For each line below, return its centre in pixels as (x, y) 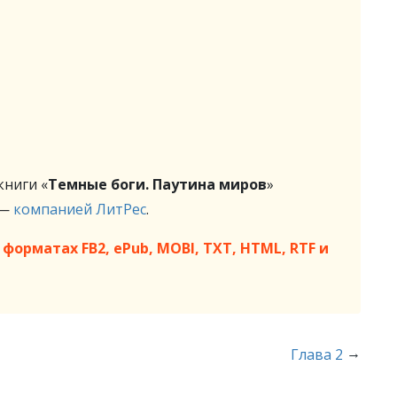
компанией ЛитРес (80, 209)
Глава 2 (317, 354)
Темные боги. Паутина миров (157, 184)
